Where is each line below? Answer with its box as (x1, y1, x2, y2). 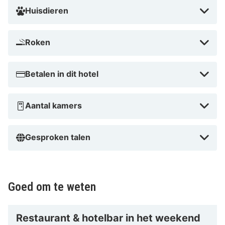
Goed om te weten (8, 179, 96, 194)
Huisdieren (25, 5, 68, 16)
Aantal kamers (25, 100, 82, 110)
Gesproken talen (25, 132, 90, 142)
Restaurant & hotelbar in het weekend (16, 211, 200, 224)
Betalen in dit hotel (25, 68, 98, 79)
